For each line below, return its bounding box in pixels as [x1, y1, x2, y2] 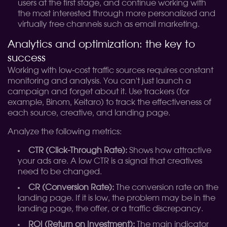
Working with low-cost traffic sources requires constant [8, 66, 213, 74]
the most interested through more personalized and [18, 10, 215, 18]
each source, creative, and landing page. [8, 109, 170, 117]
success [8, 53, 46, 63]
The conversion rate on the [114, 183, 218, 192]
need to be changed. [18, 168, 102, 176]
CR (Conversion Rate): [28, 183, 114, 192]
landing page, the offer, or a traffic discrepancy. [18, 205, 203, 213]
